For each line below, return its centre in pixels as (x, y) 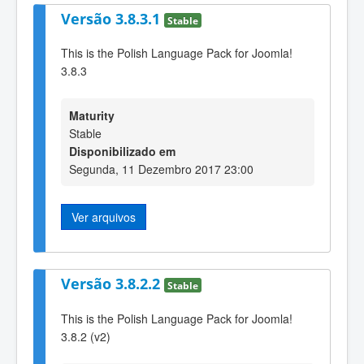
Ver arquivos (104, 217)
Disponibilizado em (122, 151)
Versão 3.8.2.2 (113, 284)
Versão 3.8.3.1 (113, 18)
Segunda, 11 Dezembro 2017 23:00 (161, 169)
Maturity (92, 115)
